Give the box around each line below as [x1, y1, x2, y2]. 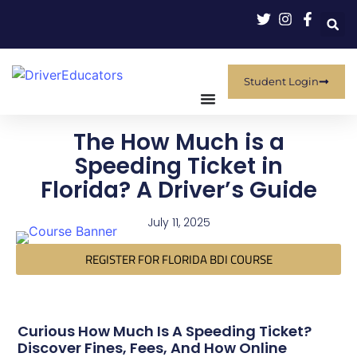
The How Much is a [73, 127, 284, 158]
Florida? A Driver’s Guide [40, 175, 317, 206]
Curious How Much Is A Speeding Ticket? [18, 320, 312, 341]
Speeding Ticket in [74, 151, 283, 182]
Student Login [244, 75, 319, 88]
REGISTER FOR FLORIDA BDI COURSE [84, 250, 273, 269]
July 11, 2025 [147, 214, 210, 230]
